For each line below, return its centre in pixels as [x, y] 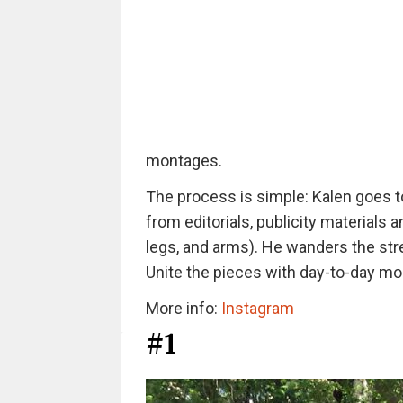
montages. [184, 161]
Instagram [257, 308]
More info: [183, 308]
